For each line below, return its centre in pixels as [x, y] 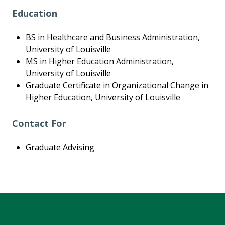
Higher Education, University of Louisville [103, 98]
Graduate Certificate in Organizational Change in [117, 86]
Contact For [39, 123]
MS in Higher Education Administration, [100, 62]
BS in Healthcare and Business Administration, [113, 37]
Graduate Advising [60, 147]
